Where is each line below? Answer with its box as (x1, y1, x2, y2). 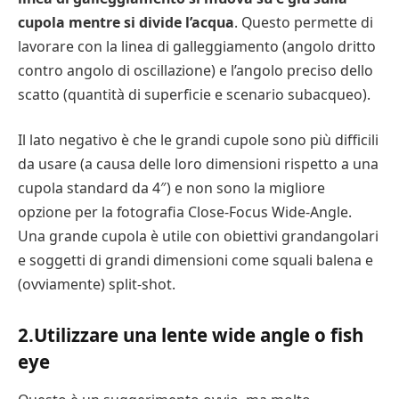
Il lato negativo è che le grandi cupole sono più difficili (18, 130, 379, 151)
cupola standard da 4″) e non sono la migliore (18, 178, 325, 199)
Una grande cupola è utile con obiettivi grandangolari (18, 226, 379, 247)
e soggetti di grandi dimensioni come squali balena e (18, 250, 373, 271)
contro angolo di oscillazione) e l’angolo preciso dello (18, 60, 373, 80)
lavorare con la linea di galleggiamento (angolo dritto (18, 36, 376, 56)
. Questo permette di (234, 12, 373, 32)
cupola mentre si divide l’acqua (18, 12, 234, 32)
